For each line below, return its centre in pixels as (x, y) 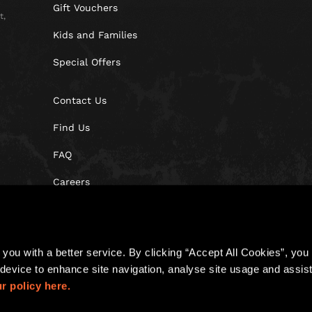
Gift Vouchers (85, 8)
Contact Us (80, 100)
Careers (71, 182)
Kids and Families (95, 35)
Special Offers (87, 62)
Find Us (71, 127)
